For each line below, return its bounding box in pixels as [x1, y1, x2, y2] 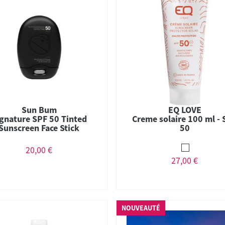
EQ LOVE [168, 103, 201, 116]
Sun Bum [21, 103, 57, 116]
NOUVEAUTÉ [122, 203, 161, 212]
